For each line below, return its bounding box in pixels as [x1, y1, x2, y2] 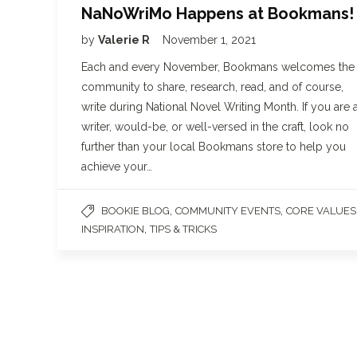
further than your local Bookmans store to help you [81, 139, 346, 153]
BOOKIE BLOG [101, 204, 170, 217]
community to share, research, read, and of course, [81, 80, 343, 93]
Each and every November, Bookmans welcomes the [81, 60, 355, 73]
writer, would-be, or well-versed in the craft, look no [81, 120, 349, 133]
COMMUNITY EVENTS [175, 204, 280, 217]
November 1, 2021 [163, 33, 256, 46]
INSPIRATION [81, 222, 144, 235]
